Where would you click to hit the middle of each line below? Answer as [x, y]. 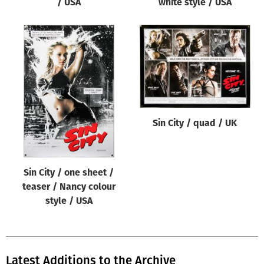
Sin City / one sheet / [69, 173]
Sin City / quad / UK [195, 123]
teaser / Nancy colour [69, 187]
